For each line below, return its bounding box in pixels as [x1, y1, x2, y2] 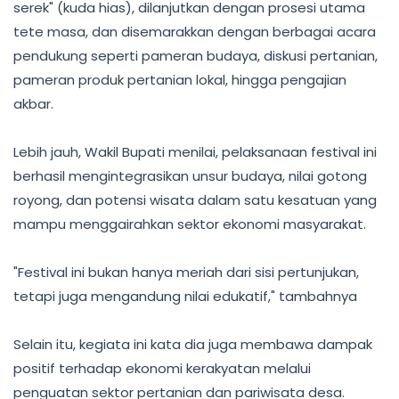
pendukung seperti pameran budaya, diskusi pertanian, [13, 46, 378, 65]
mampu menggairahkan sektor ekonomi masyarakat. [13, 215, 366, 233]
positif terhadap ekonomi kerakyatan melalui [13, 359, 311, 378]
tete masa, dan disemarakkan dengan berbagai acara [13, 22, 376, 41]
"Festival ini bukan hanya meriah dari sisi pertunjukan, [13, 263, 359, 281]
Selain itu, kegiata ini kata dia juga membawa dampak [13, 335, 372, 354]
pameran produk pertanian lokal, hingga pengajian [13, 70, 346, 89]
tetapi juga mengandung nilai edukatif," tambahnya [13, 287, 357, 305]
